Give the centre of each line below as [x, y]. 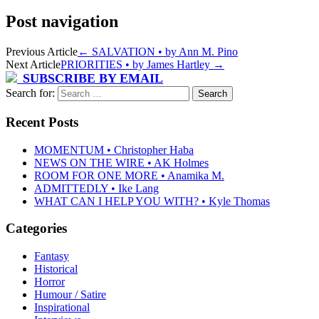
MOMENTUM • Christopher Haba [114, 150]
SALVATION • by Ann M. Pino [163, 52]
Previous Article [42, 52]
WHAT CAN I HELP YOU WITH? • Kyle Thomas [152, 201]
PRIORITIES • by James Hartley [137, 65]
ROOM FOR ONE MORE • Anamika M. [129, 175]
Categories [36, 229]
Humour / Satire [70, 294]
